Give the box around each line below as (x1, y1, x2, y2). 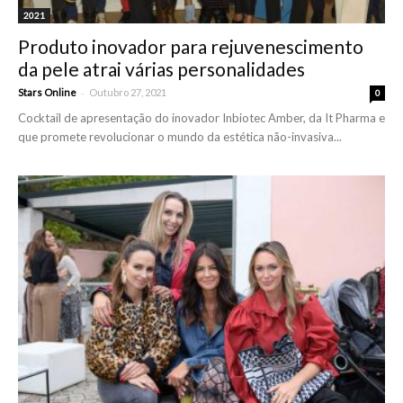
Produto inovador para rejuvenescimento (18, 34, 363, 58)
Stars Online (18, 85, 76, 98)
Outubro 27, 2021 (89, 85, 166, 98)
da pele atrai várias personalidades (18, 57, 305, 80)
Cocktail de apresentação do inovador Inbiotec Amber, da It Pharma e (18, 110, 385, 125)
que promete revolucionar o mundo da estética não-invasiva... (18, 129, 342, 144)
